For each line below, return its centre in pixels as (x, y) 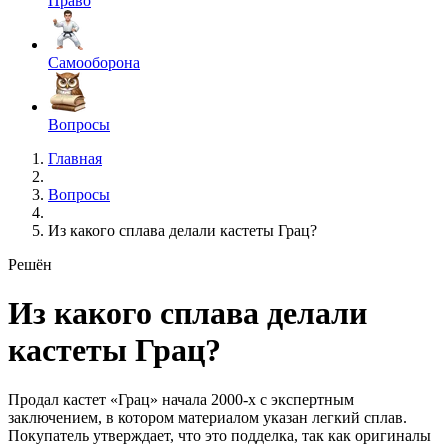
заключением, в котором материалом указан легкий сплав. (207, 417)
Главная (75, 158)
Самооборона (94, 62)
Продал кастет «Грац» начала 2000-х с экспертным (181, 399)
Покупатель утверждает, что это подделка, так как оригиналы (219, 435)
